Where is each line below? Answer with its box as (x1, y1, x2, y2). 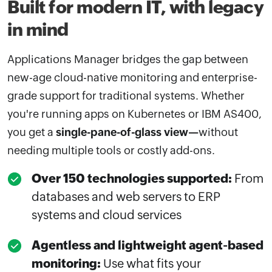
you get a (7, 125, 56, 138)
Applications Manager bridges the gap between (7, 52, 248, 66)
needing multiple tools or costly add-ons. (7, 143, 215, 157)
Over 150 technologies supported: (32, 171, 234, 185)
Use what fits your (103, 256, 201, 270)
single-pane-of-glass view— (56, 125, 199, 138)
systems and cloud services (32, 207, 182, 222)
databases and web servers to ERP (32, 189, 220, 203)
